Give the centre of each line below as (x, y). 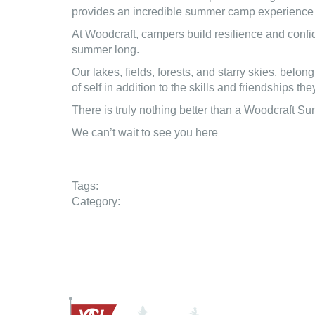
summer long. (105, 50)
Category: (96, 201)
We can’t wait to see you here (145, 133)
